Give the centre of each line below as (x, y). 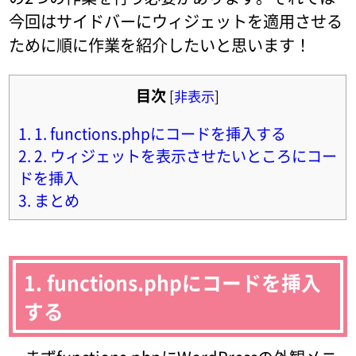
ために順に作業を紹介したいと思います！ (160, 45)
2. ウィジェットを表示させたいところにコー (184, 155)
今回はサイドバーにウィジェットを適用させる (176, 21)
